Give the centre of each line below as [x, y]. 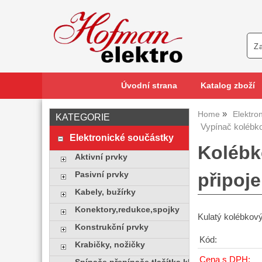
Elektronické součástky [121, 137]
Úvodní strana [149, 86]
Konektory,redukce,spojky [127, 210]
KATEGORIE [83, 117]
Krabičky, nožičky [110, 245]
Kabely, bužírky [105, 192]
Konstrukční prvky [111, 227]
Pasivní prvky [101, 175]
